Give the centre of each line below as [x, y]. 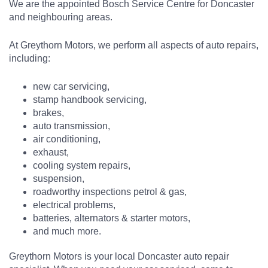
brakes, [48, 113]
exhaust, [51, 153]
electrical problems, [74, 205]
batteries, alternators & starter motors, [112, 218]
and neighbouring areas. [61, 17]
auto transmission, [71, 126]
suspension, [59, 179]
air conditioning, [67, 139]
